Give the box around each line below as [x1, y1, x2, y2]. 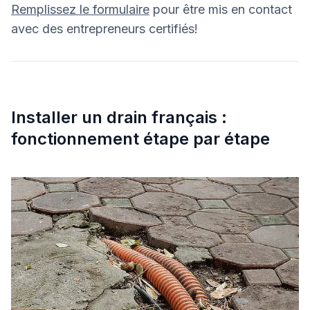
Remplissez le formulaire [11, 1, 149, 17]
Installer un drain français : [11, 107, 227, 127]
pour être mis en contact [149, 1, 292, 17]
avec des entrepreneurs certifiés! [11, 21, 198, 36]
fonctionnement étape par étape [11, 128, 270, 149]
